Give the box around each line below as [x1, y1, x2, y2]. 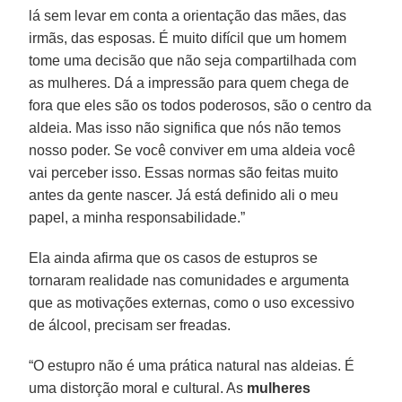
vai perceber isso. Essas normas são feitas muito [29, 164, 339, 180]
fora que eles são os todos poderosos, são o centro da [29, 97, 372, 113]
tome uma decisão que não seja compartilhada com [29, 52, 357, 68]
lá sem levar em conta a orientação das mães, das [29, 7, 347, 23]
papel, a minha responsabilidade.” [29, 209, 246, 225]
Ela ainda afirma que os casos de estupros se [29, 249, 319, 266]
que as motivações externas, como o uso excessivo [29, 294, 355, 310]
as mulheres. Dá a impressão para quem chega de [29, 74, 350, 91]
